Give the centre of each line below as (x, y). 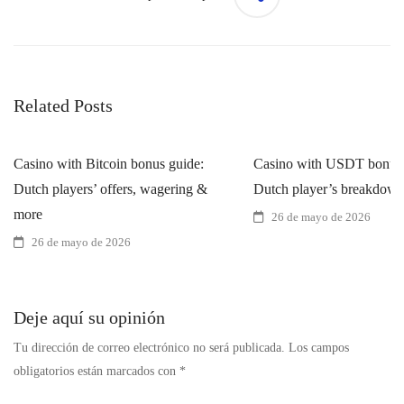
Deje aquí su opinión (89, 317)
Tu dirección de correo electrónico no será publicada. (149, 347)
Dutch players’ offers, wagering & (110, 188)
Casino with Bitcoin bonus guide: (109, 163)
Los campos (319, 347)
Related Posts (63, 105)
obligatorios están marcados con (96, 371)
